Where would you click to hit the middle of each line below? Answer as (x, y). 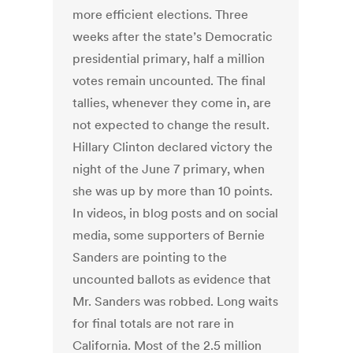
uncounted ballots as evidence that (172, 279)
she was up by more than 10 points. (173, 191)
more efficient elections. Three (161, 15)
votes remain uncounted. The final (169, 81)
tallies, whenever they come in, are (172, 103)
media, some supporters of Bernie (169, 235)
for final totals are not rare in (154, 323)
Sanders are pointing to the (150, 257)
